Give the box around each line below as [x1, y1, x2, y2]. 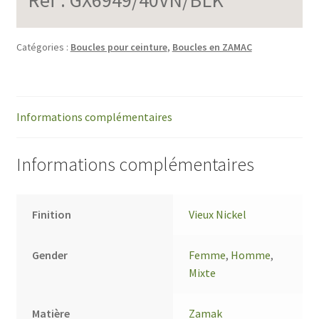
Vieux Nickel [189, 207, 247, 222]
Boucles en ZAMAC [172, 40, 252, 53]
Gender [32, 248, 68, 263]
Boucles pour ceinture [70, 40, 167, 53]
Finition [32, 207, 72, 222]
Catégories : [16, 40, 70, 53]
